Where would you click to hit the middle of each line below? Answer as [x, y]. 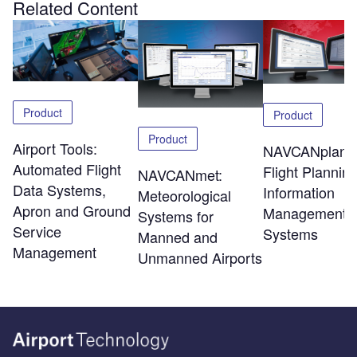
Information [298, 192]
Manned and [177, 237]
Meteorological [184, 196]
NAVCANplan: [307, 150]
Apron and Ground [72, 211]
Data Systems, [59, 190]
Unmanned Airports [200, 258]
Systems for [175, 216]
